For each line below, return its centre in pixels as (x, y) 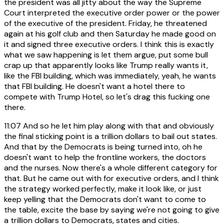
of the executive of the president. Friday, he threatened (105, 23)
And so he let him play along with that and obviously (117, 126)
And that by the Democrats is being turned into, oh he (103, 147)
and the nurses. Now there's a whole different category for (111, 168)
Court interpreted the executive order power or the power (112, 13)
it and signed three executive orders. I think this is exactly (109, 44)
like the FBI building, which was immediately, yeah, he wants (110, 76)
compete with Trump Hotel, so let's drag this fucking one (107, 97)
